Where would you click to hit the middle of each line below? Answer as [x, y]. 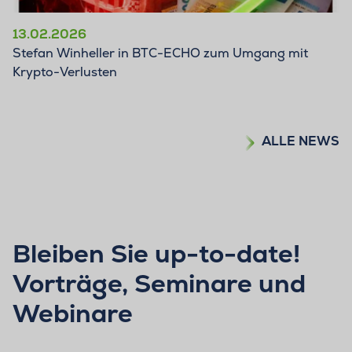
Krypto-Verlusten [65, 72]
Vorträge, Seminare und [159, 284]
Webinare [73, 314]
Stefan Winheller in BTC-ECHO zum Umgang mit [160, 53]
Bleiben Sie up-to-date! [156, 254]
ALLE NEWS [301, 141]
